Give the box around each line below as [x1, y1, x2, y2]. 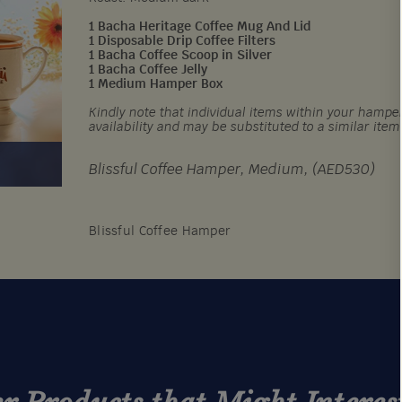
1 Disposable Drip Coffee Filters [89, 35, 276, 48]
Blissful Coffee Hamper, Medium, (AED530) [89, 162, 376, 177]
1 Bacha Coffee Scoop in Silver [89, 49, 273, 62]
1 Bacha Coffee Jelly [89, 64, 208, 76]
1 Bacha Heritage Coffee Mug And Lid [89, 21, 311, 33]
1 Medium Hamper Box [89, 78, 223, 91]
